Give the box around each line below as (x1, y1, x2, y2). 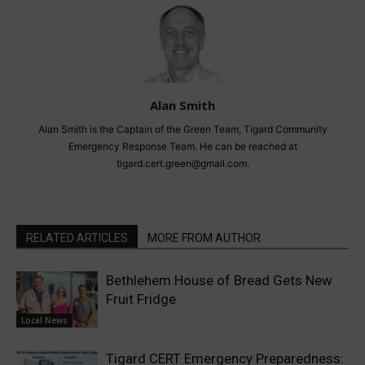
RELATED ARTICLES (26, 231, 128, 244)
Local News (21, 314, 68, 326)
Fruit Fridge (106, 290, 176, 307)
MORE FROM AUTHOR (147, 231, 261, 244)
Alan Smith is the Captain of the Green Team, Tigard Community (37, 122, 328, 135)
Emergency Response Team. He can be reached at (68, 139, 297, 152)
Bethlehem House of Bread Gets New (106, 271, 332, 288)
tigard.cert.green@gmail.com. (116, 156, 249, 169)
